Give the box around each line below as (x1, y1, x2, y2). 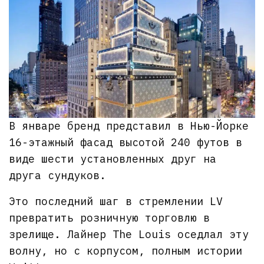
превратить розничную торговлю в (9, 211, 210, 225)
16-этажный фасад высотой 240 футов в (9, 136, 243, 150)
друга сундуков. (9, 169, 107, 183)
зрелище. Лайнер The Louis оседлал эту (9, 227, 249, 242)
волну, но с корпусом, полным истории (9, 244, 243, 258)
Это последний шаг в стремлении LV (9, 194, 223, 209)
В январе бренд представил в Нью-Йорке (9, 119, 249, 133)
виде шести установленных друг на (9, 152, 217, 166)
